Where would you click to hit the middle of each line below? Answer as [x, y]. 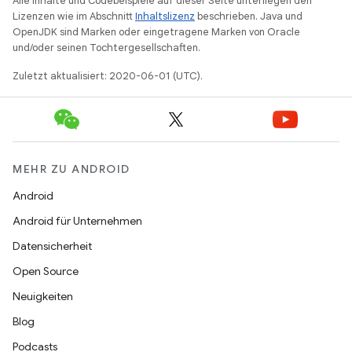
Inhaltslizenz [165, 16]
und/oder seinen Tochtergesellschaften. [106, 48]
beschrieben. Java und [249, 16]
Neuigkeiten [43, 297]
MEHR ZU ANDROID [71, 169]
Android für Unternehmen [77, 221]
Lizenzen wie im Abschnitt [74, 16]
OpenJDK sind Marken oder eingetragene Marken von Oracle [156, 32]
